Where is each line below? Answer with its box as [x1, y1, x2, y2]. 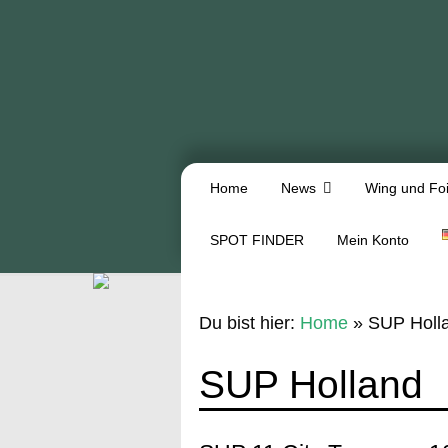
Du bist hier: [198, 312, 300, 333]
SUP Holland [198, 362, 423, 407]
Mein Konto [337, 231, 410, 248]
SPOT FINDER [210, 231, 305, 248]
